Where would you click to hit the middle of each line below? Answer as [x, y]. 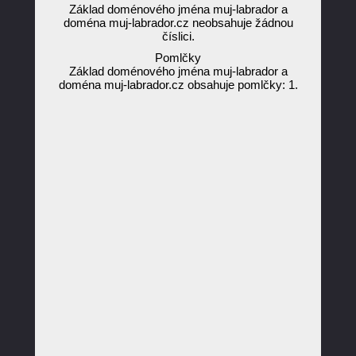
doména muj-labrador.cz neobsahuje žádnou [178, 23]
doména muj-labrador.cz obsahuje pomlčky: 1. [178, 85]
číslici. [178, 36]
